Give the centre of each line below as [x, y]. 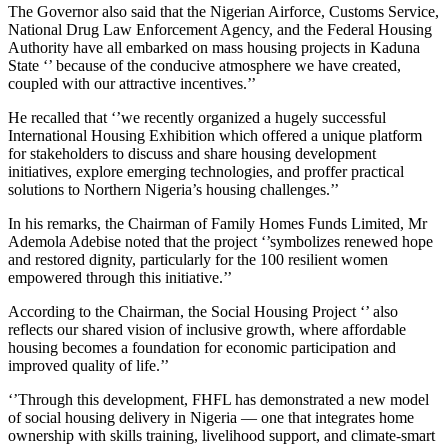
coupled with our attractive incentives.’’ [132, 83]
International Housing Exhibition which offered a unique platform [215, 135]
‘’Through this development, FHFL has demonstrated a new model [218, 399]
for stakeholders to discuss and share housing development [192, 153]
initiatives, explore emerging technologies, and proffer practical [206, 171]
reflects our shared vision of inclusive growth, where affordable [207, 329]
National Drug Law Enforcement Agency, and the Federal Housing [220, 29]
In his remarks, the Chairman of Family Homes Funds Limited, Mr [217, 223]
